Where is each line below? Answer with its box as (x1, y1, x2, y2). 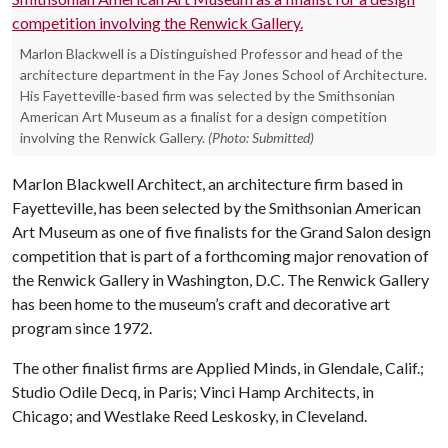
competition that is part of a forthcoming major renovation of (12, 246, 429, 265)
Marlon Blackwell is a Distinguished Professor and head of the (20, 45, 403, 62)
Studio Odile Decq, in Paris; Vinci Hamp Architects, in (12, 382, 374, 401)
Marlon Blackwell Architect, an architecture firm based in (12, 174, 403, 193)
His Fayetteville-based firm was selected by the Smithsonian (20, 87, 395, 104)
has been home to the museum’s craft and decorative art (12, 294, 390, 313)
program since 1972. (12, 318, 152, 337)
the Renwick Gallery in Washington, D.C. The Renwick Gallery (12, 270, 429, 289)
